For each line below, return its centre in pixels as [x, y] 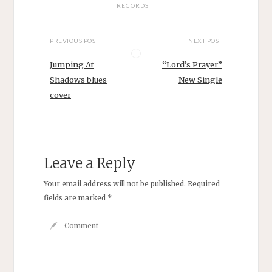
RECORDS [132, 6]
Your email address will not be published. [114, 184]
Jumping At [72, 64]
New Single [200, 79]
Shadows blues [79, 79]
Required [203, 184]
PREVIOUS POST [74, 41]
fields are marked [75, 198]
